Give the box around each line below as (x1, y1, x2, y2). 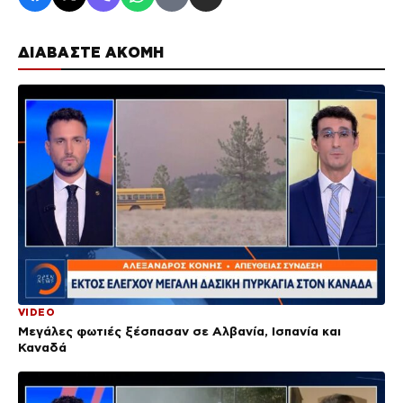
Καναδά (18, 339, 67, 354)
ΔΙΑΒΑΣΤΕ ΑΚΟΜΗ (18, 43, 165, 60)
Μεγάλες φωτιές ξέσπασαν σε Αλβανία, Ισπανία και (18, 323, 341, 338)
